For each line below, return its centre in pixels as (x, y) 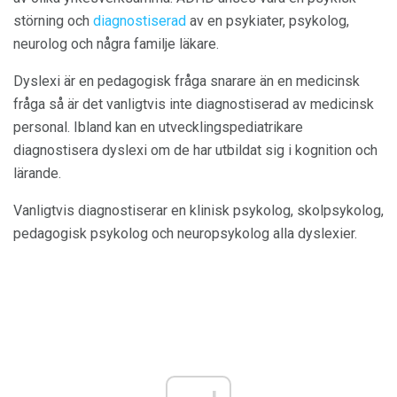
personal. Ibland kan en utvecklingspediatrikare (158, 128)
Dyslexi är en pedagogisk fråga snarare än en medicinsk (187, 82)
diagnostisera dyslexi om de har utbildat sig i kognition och (195, 151)
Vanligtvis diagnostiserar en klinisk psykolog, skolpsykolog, (198, 211)
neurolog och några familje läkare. (116, 44)
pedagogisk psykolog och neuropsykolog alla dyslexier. (185, 234)
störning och (53, 21)
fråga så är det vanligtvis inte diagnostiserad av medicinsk (194, 105)
